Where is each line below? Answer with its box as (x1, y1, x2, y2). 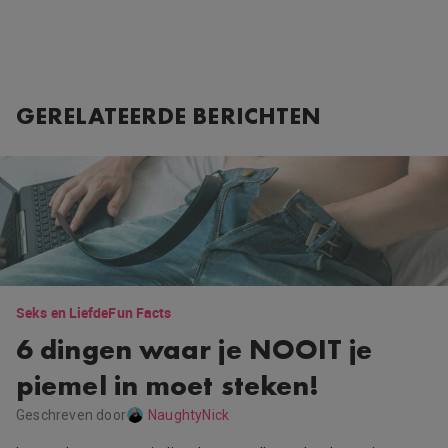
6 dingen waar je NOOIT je (16, 332, 373, 368)
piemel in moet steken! (16, 368, 320, 404)
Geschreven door (16, 407, 126, 424)
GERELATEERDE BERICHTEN (16, 100, 322, 132)
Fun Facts (108, 303, 172, 323)
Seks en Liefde (16, 303, 109, 323)
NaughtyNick (148, 407, 230, 424)
